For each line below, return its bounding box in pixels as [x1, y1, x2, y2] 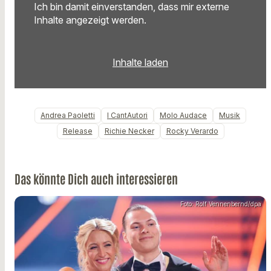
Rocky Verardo [166, 126, 218, 135]
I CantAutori [107, 110, 148, 120]
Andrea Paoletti [41, 110, 95, 120]
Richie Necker [104, 126, 154, 135]
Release [62, 126, 93, 135]
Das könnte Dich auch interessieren [15, 170, 178, 186]
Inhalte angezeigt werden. [34, 13, 146, 26]
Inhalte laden [113, 56, 168, 68]
